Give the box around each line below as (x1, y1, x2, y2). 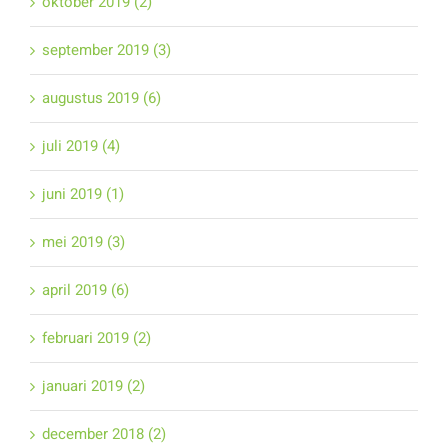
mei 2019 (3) (41, 231, 125, 254)
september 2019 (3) (41, 39, 171, 62)
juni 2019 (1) (41, 183, 124, 206)
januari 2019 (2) (41, 375, 145, 398)
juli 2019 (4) (41, 135, 120, 158)
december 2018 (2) (41, 423, 166, 446)
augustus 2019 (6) (41, 87, 161, 110)
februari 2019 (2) (41, 327, 151, 350)
